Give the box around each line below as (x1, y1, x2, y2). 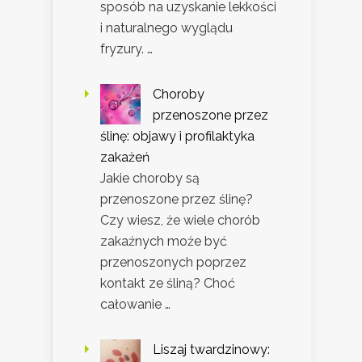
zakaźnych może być (100, 233, 227, 249)
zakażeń (100, 149, 149, 165)
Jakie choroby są (100, 170, 200, 186)
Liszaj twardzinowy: (153, 341, 270, 357)
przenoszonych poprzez (100, 254, 246, 270)
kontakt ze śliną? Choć (100, 275, 235, 291)
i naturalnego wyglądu (100, 19, 233, 36)
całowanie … (100, 296, 170, 312)
